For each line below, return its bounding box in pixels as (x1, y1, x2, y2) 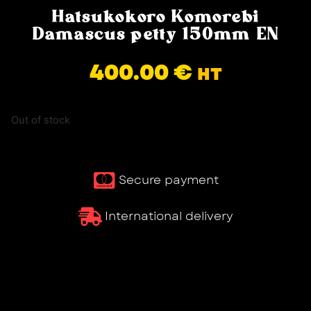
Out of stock (11, 113, 70, 126)
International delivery (105, 208, 233, 225)
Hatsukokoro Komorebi (51, 8, 260, 26)
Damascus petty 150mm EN (31, 26, 280, 44)
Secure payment (119, 171, 219, 189)
